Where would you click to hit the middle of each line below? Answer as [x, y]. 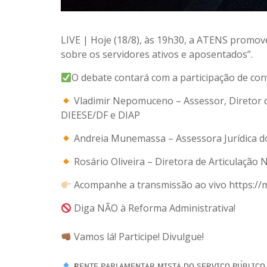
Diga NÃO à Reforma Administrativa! [154, 208]
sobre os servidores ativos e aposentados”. [157, 55]
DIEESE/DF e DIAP [100, 115]
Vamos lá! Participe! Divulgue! [138, 237]
